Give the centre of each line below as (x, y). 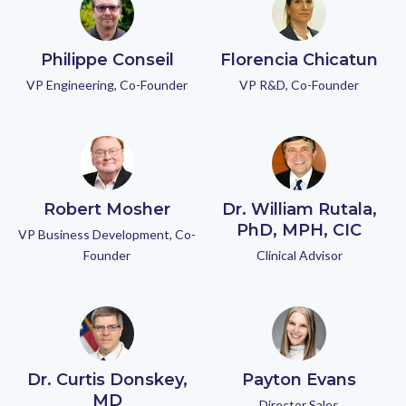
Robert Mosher (107, 209)
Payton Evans (299, 380)
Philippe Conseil (107, 60)
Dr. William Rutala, (299, 209)
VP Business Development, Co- (107, 234)
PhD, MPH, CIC (299, 230)
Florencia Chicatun (299, 60)
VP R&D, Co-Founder (299, 85)
